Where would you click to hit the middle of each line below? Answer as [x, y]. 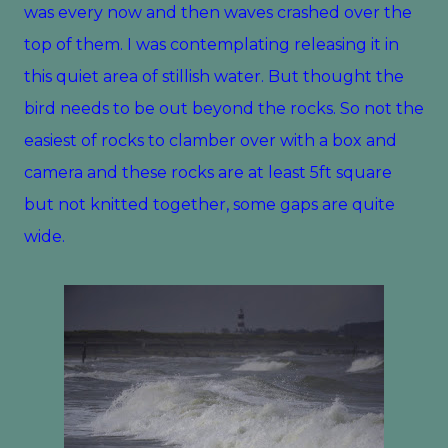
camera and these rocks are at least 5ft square [208, 172]
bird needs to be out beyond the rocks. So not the [224, 108]
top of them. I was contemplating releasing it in [211, 44]
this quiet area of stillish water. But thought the [214, 76]
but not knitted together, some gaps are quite [209, 204]
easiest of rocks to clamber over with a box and [210, 140]
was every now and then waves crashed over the [218, 12]
